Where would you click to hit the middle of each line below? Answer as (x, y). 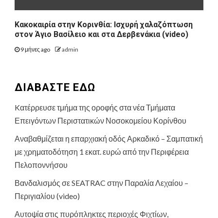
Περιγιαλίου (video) (47, 196)
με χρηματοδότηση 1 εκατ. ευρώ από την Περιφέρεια (102, 151)
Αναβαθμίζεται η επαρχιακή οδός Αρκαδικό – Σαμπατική (109, 138)
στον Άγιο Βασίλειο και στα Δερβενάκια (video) (101, 34)
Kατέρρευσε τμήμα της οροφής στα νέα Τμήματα (95, 107)
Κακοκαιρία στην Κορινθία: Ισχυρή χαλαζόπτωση (104, 24)
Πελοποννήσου (41, 164)
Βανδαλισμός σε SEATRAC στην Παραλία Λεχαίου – (101, 182)
